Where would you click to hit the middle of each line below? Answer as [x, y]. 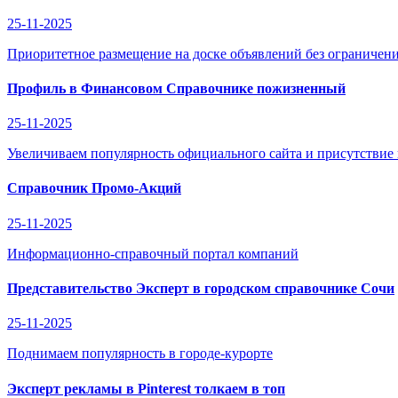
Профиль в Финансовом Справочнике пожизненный [176, 88]
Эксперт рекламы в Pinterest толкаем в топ [146, 388]
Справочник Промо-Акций [94, 188]
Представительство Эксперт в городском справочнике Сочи [201, 288]
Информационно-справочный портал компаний [153, 253]
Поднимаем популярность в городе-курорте [140, 354]
